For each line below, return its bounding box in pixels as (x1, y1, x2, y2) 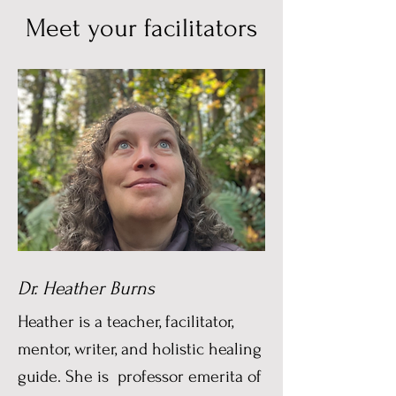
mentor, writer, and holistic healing (18, 339, 262, 359)
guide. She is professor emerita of (18, 367, 262, 386)
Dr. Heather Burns (18, 278, 155, 299)
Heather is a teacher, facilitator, (18, 312, 233, 331)
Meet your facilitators (26, 13, 257, 42)
